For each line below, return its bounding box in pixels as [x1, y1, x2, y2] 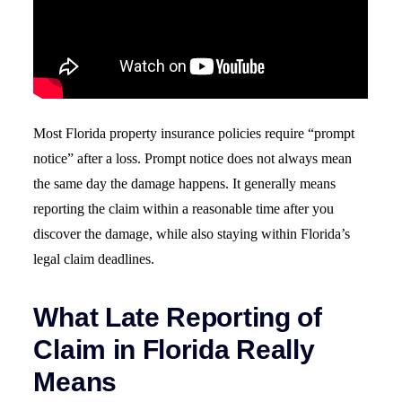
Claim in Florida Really [33, 334, 315, 365]
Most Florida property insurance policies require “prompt [33, 126, 355, 142]
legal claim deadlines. [33, 251, 155, 267]
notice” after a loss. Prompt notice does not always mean [33, 151, 353, 167]
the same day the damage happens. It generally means [33, 176, 336, 192]
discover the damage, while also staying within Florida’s [33, 226, 351, 242]
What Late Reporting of [33, 301, 322, 333]
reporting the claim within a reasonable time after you [33, 201, 335, 217]
